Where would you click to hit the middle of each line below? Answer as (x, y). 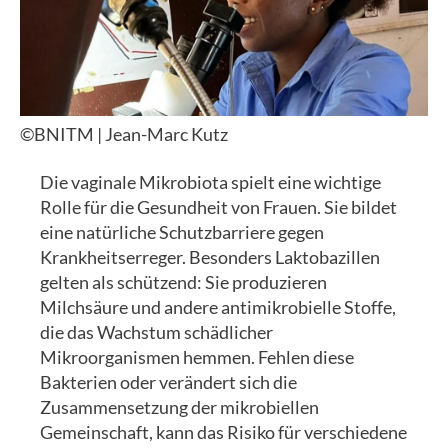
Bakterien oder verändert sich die (168, 381)
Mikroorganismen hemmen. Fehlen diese (197, 356)
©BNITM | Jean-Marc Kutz (124, 134)
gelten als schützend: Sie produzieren (183, 281)
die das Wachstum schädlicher (156, 331)
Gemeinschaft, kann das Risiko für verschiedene (223, 431)
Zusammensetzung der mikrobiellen (179, 406)
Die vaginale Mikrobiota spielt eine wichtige (210, 181)
